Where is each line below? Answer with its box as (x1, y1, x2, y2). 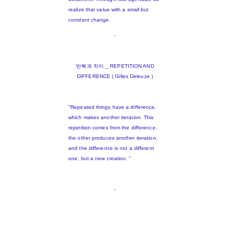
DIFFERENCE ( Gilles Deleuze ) (77, 73, 153, 80)
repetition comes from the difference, (68, 125, 157, 131)
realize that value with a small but (68, 7, 149, 13)
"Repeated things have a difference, (68, 104, 157, 110)
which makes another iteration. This (68, 114, 154, 121)
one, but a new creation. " (68, 156, 131, 162)
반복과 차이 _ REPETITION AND (76, 63, 154, 69)
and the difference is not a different (68, 145, 154, 151)
